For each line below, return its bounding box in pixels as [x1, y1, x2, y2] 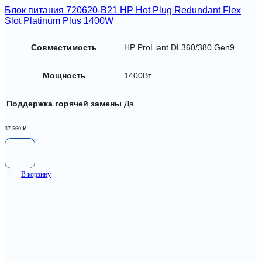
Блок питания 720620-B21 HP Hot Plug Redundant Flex [5, 5, 241, 16]
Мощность [42, 71, 86, 80]
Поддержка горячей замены [6, 99, 122, 108]
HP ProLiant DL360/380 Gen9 [124, 43, 235, 52]
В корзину [21, 170, 51, 178]
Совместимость [31, 43, 97, 52]
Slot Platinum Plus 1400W [5, 16, 113, 26]
